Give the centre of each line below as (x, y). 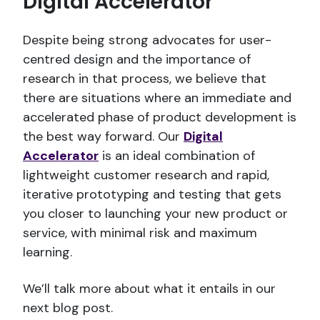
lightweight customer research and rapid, (146, 175)
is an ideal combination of (177, 155)
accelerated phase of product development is (160, 117)
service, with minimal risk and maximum (140, 232)
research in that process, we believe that (145, 78)
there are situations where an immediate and (157, 97)
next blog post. (68, 307)
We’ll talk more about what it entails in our (149, 288)
